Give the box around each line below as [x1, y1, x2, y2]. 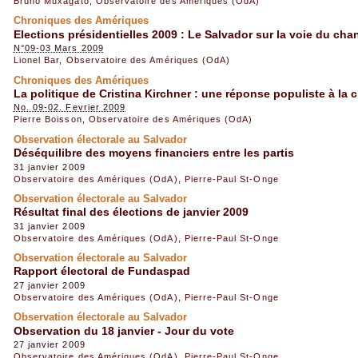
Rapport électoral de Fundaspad [13, 265, 190, 278]
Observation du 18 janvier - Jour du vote [13, 324, 234, 337]
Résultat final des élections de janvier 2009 [13, 205, 249, 219]
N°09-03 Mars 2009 [13, 43, 104, 54]
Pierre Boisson [13, 114, 82, 125]
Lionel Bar [13, 55, 60, 66]
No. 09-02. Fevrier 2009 [13, 102, 126, 113]
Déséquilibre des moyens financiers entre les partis [13, 146, 294, 160]
